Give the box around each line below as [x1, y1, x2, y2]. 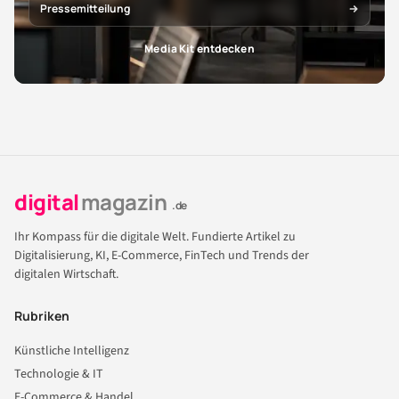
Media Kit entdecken [144, 40, 255, 56]
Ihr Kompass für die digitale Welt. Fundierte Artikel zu [14, 228, 296, 247]
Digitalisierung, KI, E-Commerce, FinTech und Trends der [14, 247, 309, 265]
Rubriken [14, 307, 69, 325]
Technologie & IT [14, 365, 103, 384]
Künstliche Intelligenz [14, 342, 129, 361]
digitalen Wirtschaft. [14, 265, 118, 284]
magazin [80, 187, 167, 217]
